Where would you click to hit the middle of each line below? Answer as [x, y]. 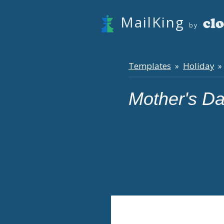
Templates [150, 66]
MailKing [152, 22]
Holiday [198, 66]
